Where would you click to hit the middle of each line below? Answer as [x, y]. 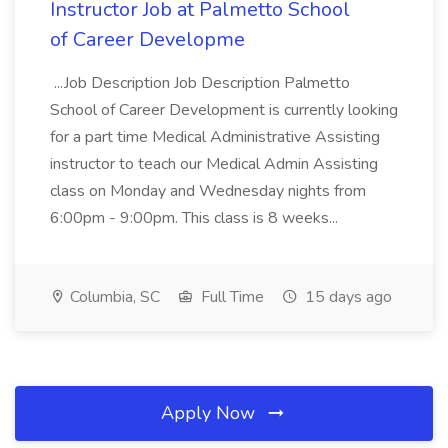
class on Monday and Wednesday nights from [208, 191]
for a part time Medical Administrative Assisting [215, 137]
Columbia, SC [113, 297]
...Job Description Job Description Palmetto [200, 83]
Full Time [230, 297]
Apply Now [210, 413]
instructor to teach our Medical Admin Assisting [214, 164]
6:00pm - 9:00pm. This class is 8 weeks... [196, 218]
